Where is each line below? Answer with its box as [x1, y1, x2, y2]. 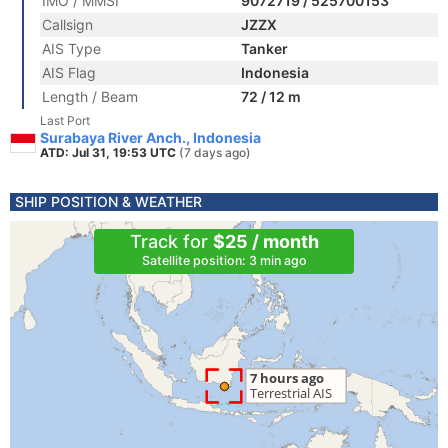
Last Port [40, 113, 90, 128]
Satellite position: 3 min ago [141, 253, 307, 268]
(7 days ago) [179, 145, 251, 160]
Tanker [241, 40, 288, 57]
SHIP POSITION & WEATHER [15, 193, 202, 210]
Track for [129, 231, 213, 252]
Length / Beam [42, 88, 138, 105]
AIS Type [42, 40, 101, 57]
